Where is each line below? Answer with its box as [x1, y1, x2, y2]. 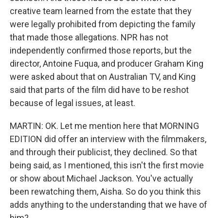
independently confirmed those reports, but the [10, 45, 192, 55]
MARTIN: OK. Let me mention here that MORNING [10, 121, 199, 131]
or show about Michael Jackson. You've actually [10, 173, 193, 183]
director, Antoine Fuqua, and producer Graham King [10, 58, 203, 69]
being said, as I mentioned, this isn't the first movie [10, 160, 204, 170]
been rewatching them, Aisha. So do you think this [10, 186, 201, 197]
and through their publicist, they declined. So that [10, 147, 197, 157]
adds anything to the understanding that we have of [10, 200, 207, 210]
